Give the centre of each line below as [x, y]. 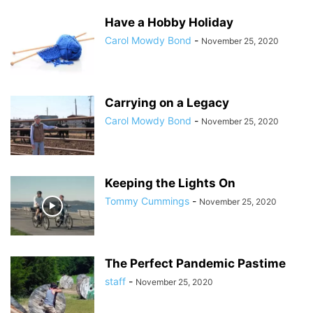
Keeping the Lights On [170, 183]
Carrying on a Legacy [167, 103]
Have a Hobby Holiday [169, 22]
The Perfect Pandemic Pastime [195, 263]
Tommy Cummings [147, 201]
